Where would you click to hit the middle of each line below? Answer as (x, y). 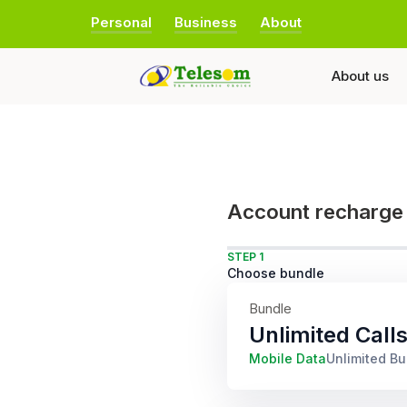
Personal (121, 22)
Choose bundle (276, 273)
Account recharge (315, 211)
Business (206, 22)
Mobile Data (288, 358)
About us (360, 76)
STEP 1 (245, 257)
